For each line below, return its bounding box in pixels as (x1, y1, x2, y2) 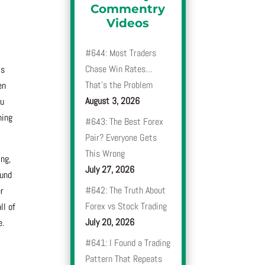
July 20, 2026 (85, 216, 135, 229)
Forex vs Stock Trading (85, 200, 167, 213)
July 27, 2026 (85, 163, 135, 176)
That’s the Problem (85, 79, 153, 92)
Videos (106, 16, 150, 31)
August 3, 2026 (85, 95, 140, 108)
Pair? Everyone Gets (85, 131, 157, 144)
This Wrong (85, 147, 125, 160)
